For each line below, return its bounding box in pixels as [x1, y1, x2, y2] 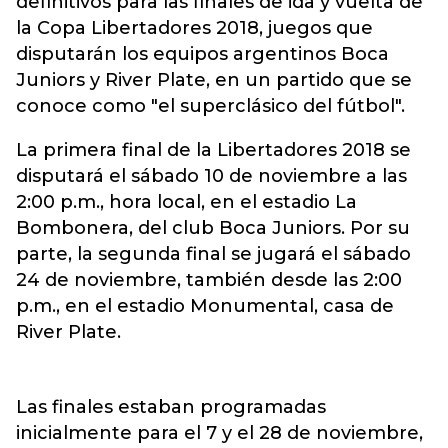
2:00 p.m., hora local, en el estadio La [16, 191, 357, 213]
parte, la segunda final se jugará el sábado [16, 243, 411, 265]
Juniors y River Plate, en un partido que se [16, 69, 412, 91]
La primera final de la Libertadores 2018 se [16, 139, 411, 161]
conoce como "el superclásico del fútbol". [16, 95, 405, 117]
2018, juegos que [211, 17, 373, 39]
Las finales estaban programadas [16, 396, 326, 418]
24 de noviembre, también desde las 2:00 [16, 269, 402, 291]
